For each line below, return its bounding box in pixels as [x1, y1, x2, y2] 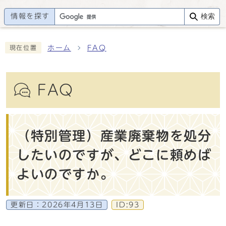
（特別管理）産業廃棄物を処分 [17, 129, 212, 142]
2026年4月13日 [42, 201, 103, 208]
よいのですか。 [17, 167, 115, 181]
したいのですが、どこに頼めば [17, 148, 212, 161]
